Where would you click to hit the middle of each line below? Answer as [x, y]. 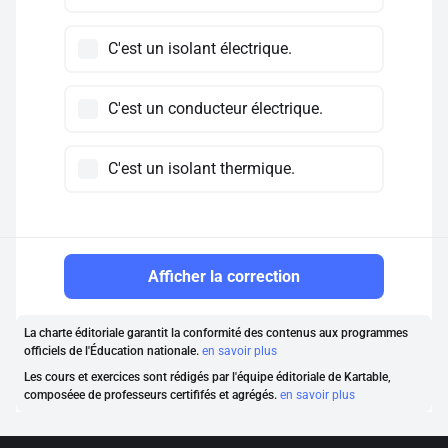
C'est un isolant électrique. [200, 48]
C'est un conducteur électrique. [215, 108]
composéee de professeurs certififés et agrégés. [152, 395]
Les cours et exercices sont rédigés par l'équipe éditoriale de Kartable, [207, 377]
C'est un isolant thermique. [201, 168]
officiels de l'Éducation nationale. [113, 351]
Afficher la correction [224, 276]
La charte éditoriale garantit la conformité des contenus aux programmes [216, 333]
